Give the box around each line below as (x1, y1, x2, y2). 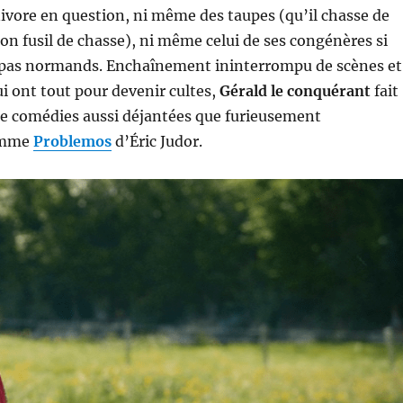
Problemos (32, 132, 112, 151)
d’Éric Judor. (111, 132, 202, 151)
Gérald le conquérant (219, 82, 371, 101)
